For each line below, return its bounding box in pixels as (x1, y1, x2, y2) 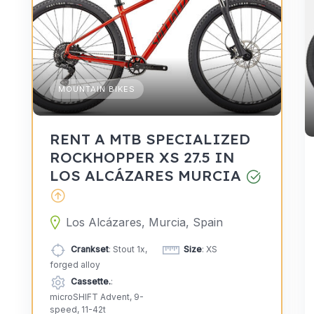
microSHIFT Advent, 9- (49, 291, 144, 302)
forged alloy (49, 259, 100, 270)
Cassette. (70, 275, 111, 287)
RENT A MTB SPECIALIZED (49, 129, 250, 148)
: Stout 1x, (108, 243, 147, 254)
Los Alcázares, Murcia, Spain (65, 214, 223, 229)
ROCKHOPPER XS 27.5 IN (49, 147, 235, 166)
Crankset (70, 243, 109, 254)
